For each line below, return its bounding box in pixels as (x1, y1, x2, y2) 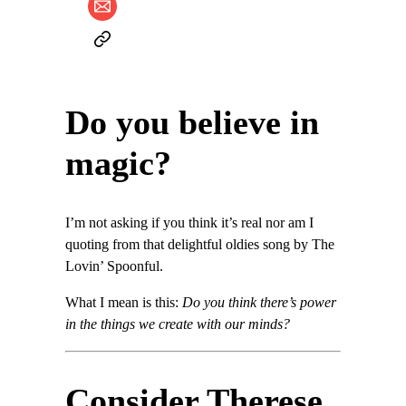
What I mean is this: (65, 295, 182, 312)
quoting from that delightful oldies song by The (65, 237, 334, 254)
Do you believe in (65, 102, 319, 141)
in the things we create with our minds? (65, 316, 290, 333)
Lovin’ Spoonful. (65, 258, 163, 275)
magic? (65, 143, 171, 182)
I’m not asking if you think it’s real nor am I (65, 215, 314, 232)
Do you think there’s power (182, 295, 336, 312)
